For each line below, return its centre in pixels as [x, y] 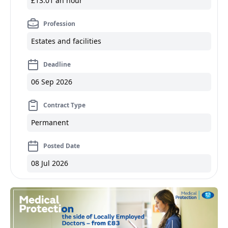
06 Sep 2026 [52, 82]
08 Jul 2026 [50, 163]
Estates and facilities [66, 41]
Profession [59, 24]
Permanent [50, 122]
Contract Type [64, 105]
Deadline [57, 64]
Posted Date [62, 146]
